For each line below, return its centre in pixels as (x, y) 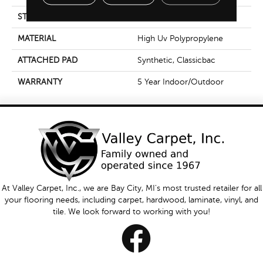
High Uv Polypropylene (180, 38)
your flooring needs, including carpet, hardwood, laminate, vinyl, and (131, 200)
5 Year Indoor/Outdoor (181, 82)
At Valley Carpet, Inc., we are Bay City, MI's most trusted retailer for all (131, 188)
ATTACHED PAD (48, 60)
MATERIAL (37, 38)
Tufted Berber (163, 16)
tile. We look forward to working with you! (131, 212)
